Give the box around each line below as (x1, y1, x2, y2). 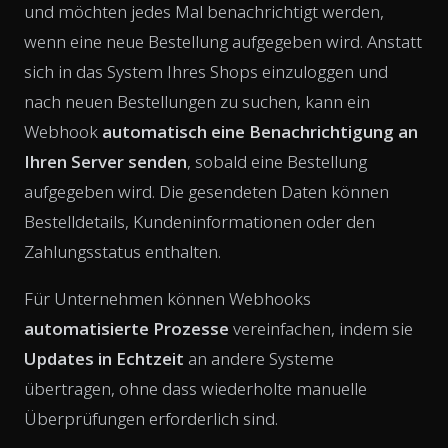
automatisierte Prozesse (24, 316, 229, 340)
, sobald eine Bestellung (187, 149, 367, 173)
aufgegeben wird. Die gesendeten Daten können (24, 179, 389, 203)
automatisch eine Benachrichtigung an (102, 119, 418, 143)
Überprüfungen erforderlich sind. (24, 406, 278, 430)
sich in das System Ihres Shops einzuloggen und (24, 59, 388, 83)
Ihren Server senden (24, 149, 187, 173)
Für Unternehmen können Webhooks (24, 286, 311, 310)
